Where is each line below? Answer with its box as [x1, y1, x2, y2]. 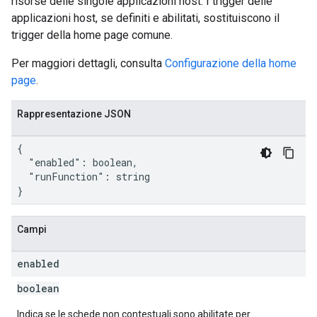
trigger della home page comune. [11, 28, 173, 42]
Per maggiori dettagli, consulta [11, 57, 165, 70]
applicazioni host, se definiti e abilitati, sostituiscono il [11, 11, 279, 25]
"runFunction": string [17, 170, 150, 183]
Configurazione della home [165, 57, 296, 70]
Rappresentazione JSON [17, 108, 131, 120]
